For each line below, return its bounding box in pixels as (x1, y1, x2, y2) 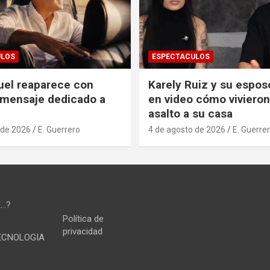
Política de (62, 213, 104, 224)
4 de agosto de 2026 (148, 124, 225, 134)
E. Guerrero (37, 124, 80, 134)
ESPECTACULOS (152, 52, 210, 61)
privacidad (62, 225, 102, 237)
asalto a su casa (148, 106, 233, 121)
